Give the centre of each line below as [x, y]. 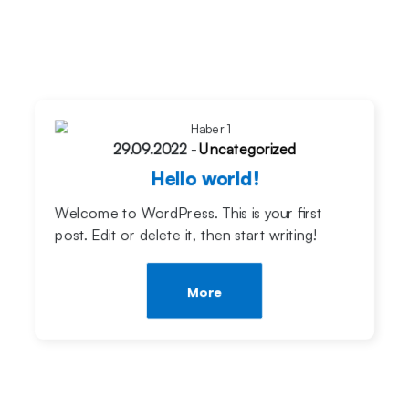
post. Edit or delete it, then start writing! [185, 235]
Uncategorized [248, 148]
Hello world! [204, 179]
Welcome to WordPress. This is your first [189, 213]
